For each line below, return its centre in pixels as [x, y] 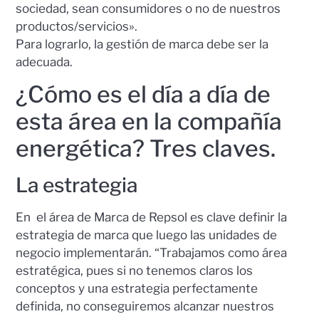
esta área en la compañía [149, 122]
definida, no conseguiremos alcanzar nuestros [145, 307]
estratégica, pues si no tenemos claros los [135, 271]
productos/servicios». [77, 26]
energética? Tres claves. [146, 149]
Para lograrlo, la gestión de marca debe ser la [142, 44]
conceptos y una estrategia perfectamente [137, 289]
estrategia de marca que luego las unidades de [147, 235]
